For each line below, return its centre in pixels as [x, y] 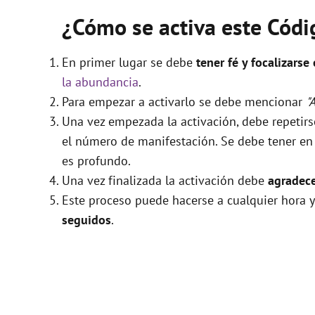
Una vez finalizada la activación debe [165, 180]
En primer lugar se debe [129, 62]
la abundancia [100, 82]
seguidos [86, 219]
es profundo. [96, 160]
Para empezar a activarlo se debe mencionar [184, 101]
